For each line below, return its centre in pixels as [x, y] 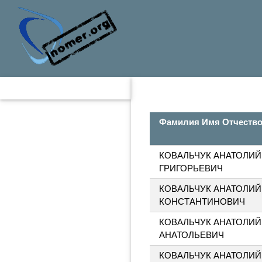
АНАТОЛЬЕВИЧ [192, 235]
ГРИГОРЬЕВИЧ [191, 168]
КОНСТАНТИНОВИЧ [202, 201]
